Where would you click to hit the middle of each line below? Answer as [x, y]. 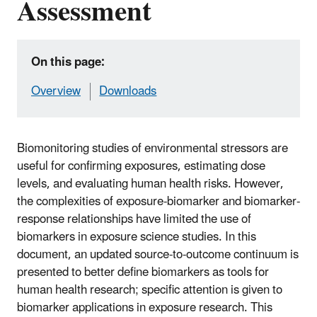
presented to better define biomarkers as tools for [143, 272]
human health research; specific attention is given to [150, 290]
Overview [56, 91]
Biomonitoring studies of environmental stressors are [152, 148]
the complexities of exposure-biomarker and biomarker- [158, 201]
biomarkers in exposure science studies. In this [137, 237]
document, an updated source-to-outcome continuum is [158, 254]
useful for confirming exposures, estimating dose [141, 166]
